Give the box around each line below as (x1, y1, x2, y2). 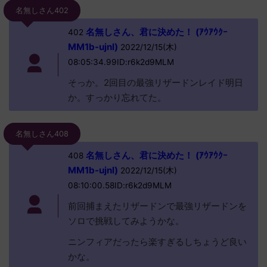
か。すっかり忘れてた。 (67, 92, 166, 103)
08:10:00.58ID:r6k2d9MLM (67, 181, 172, 190)
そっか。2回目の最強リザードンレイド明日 (67, 77, 243, 88)
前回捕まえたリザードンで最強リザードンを (67, 200, 247, 212)
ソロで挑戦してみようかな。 (67, 215, 184, 226)
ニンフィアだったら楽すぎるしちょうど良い (67, 236, 247, 247)
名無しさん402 (15, 6, 69, 15)
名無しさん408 (15, 129, 69, 138)
